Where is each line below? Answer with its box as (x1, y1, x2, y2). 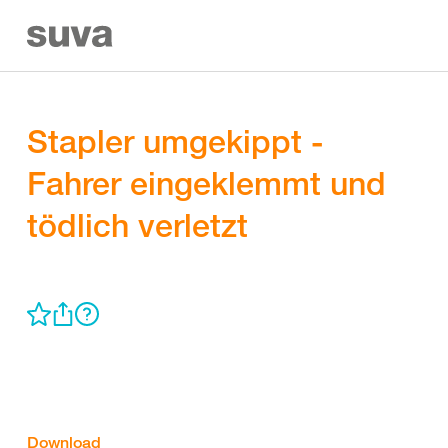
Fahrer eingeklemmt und (27, 163, 386, 203)
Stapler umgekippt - (27, 121, 323, 161)
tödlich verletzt (27, 205, 248, 245)
